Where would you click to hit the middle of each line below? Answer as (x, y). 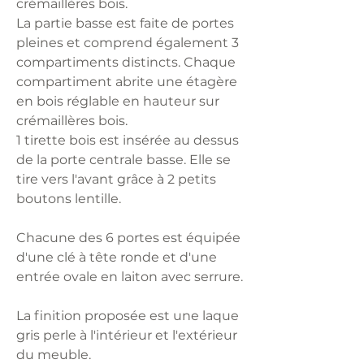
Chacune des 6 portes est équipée (128, 237)
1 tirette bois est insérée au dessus (128, 140)
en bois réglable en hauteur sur (118, 101)
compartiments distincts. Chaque (126, 62)
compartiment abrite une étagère (127, 81)
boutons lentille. (70, 198)
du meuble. (54, 354)
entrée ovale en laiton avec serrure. (130, 276)
